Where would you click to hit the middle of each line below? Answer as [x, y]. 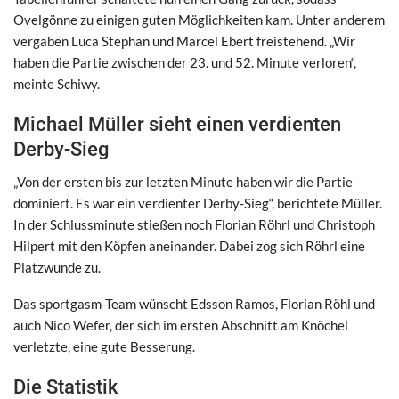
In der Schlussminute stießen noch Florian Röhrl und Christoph [194, 224]
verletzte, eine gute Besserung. [104, 346]
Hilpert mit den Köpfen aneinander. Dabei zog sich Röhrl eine [189, 245]
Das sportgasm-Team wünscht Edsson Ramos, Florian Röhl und [194, 303]
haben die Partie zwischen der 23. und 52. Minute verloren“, [185, 62]
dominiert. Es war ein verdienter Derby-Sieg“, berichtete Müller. [198, 203]
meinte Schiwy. [57, 83]
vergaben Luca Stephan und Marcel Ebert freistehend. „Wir [184, 41]
